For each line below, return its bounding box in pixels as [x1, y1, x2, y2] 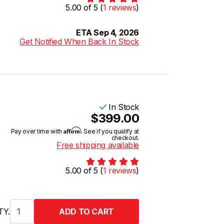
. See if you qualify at [80, 127, 139, 135]
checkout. [111, 134, 139, 141]
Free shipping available [56, 140, 139, 150]
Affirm [63, 126, 81, 134]
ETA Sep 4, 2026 [76, 27, 139, 37]
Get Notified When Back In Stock [19, 36, 139, 46]
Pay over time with [10, 127, 63, 135]
